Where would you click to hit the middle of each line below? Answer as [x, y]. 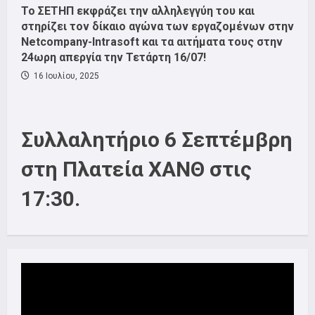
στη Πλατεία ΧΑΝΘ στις [136, 169]
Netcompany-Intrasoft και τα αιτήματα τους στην [152, 42]
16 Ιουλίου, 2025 [65, 76]
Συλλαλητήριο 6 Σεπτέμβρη [157, 140]
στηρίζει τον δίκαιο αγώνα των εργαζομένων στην [157, 27]
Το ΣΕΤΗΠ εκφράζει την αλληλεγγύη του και [138, 11]
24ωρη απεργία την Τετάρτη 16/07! [114, 58]
